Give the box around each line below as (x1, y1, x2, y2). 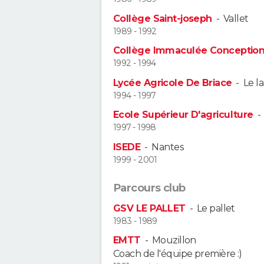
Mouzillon (151, 234, 196, 246)
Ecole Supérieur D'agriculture (113, 109, 253, 121)
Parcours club (113, 181, 186, 194)
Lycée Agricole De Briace (113, 77, 232, 88)
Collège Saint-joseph (113, 12, 212, 24)
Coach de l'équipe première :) (113, 247, 242, 259)
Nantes (151, 141, 184, 153)
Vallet (223, 12, 249, 24)
